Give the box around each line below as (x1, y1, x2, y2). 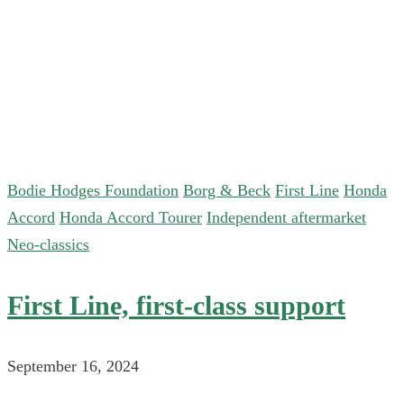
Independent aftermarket (207, 207, 366, 226)
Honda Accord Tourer (60, 207, 202, 226)
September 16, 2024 (7, 356, 139, 375)
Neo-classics (7, 234, 89, 253)
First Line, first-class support (7, 289, 345, 320)
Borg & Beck (183, 180, 271, 199)
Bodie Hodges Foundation (7, 180, 179, 199)
